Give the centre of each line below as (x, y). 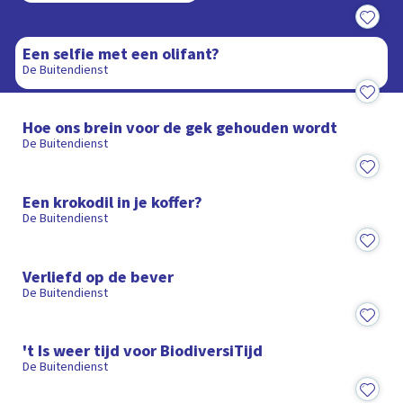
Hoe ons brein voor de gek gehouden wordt (180, 128)
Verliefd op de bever (99, 277)
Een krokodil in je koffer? (113, 203)
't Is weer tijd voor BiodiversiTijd (143, 351)
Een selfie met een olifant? (121, 54)
